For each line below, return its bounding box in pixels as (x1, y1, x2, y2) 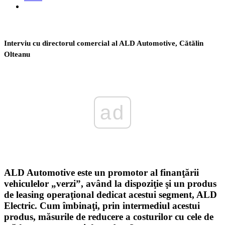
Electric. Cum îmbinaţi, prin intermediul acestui (4, 200, 200, 211)
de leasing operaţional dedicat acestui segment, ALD (4, 189, 217, 200)
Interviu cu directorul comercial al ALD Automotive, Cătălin (4, 39, 203, 47)
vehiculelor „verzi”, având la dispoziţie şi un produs (4, 178, 216, 189)
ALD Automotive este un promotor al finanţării (4, 167, 199, 178)
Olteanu (4, 50, 30, 58)
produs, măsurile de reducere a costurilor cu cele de (4, 211, 213, 222)
